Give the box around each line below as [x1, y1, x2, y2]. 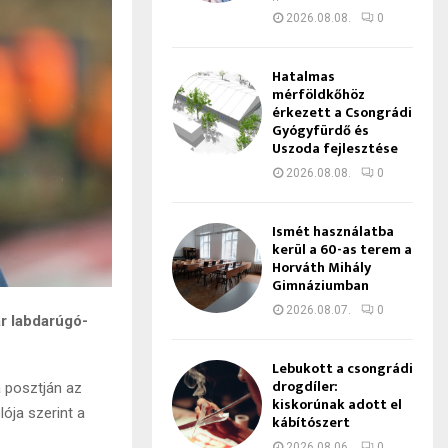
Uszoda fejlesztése [271, 137, 398, 160]
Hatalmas [271, 65, 335, 88]
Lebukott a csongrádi [271, 357, 413, 380]
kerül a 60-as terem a [271, 238, 412, 261]
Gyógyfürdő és [271, 119, 369, 142]
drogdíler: [271, 375, 338, 398]
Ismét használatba [271, 220, 394, 243]
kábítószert [271, 411, 350, 434]
